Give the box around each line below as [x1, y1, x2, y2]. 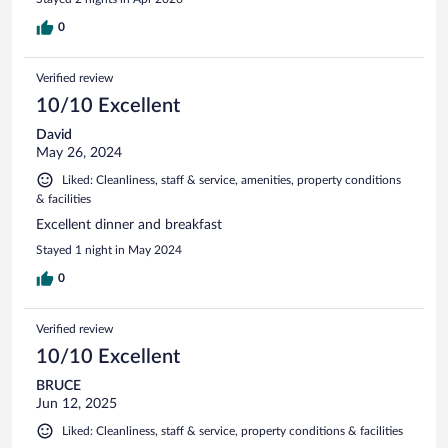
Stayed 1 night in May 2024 [36, 243, 182, 256]
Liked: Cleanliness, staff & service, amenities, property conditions [62, 173, 401, 186]
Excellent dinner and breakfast [36, 217, 222, 232]
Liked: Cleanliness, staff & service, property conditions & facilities [62, 424, 403, 437]
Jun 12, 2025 [36, 396, 117, 411]
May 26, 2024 [36, 145, 122, 160]
